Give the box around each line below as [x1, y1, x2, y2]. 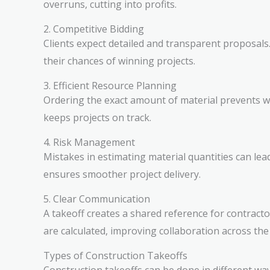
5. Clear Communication [43, 192, 150, 206]
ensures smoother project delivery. [43, 168, 201, 181]
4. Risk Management [43, 136, 135, 149]
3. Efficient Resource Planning [43, 79, 177, 92]
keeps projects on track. [43, 111, 151, 124]
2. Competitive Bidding [43, 22, 144, 36]
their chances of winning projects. [43, 54, 195, 67]
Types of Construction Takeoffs [43, 249, 187, 262]
